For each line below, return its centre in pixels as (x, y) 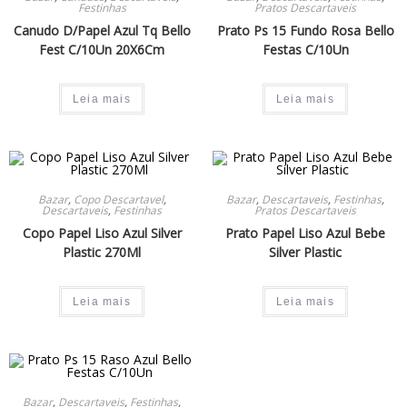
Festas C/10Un (305, 49)
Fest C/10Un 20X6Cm (102, 49)
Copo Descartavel (118, 199)
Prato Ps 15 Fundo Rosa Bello (305, 30)
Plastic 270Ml (102, 252)
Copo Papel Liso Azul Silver (102, 233)
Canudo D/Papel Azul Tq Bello (102, 30)
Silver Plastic (305, 252)
